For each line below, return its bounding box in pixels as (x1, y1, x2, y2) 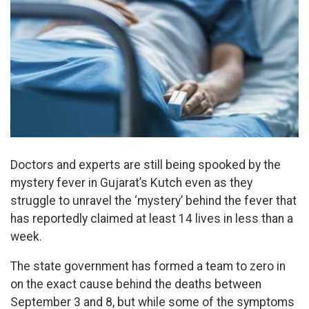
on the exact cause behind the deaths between (10, 277, 261, 292)
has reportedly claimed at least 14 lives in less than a (10, 211, 293, 226)
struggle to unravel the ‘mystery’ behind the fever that (10, 193, 297, 208)
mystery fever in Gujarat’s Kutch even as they (10, 175, 252, 190)
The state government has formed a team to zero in (10, 259, 286, 274)
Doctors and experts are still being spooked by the (10, 157, 281, 172)
